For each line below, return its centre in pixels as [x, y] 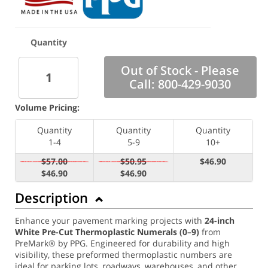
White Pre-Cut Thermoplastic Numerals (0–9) [107, 232]
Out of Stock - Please [180, 71]
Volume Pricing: [47, 107]
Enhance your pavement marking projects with [110, 220]
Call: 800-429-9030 [180, 84]
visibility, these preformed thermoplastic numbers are [124, 254]
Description [53, 197]
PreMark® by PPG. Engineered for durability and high [122, 243]
